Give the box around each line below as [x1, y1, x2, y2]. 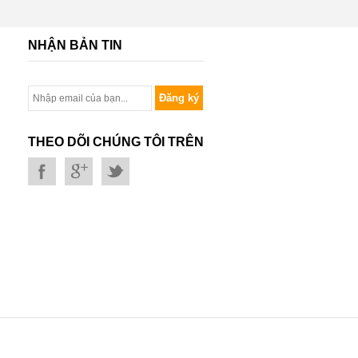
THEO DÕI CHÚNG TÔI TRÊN [28, 134, 205, 149]
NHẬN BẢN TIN [28, 38, 123, 52]
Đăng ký [159, 91, 200, 104]
